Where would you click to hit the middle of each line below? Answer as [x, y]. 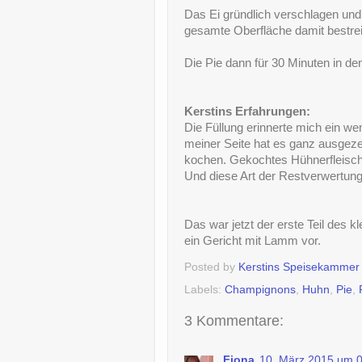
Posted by [211, 267]
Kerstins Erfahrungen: [247, 112]
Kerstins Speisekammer [299, 267]
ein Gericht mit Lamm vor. [253, 241]
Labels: [204, 289]
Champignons [260, 289]
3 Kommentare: [234, 320]
